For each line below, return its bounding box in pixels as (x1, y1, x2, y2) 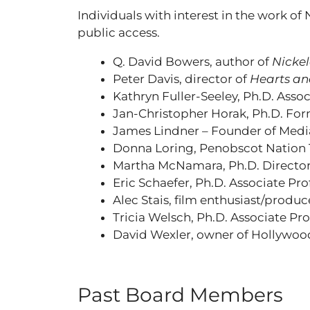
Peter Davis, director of (113, 72, 250, 86)
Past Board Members (77, 283, 283, 307)
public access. (77, 26, 160, 39)
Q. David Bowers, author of (113, 55, 272, 69)
